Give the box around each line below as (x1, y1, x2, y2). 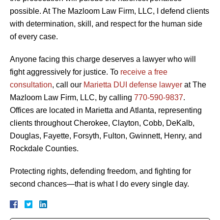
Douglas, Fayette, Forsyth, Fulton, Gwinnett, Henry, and (10, 131, 202, 140)
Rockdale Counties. (10, 144, 79, 153)
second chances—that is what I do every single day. (10, 179, 189, 188)
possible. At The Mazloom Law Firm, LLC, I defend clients (10, 6, 209, 15)
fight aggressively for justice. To (10, 67, 120, 76)
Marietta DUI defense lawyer (83, 80, 182, 89)
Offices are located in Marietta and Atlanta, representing (10, 106, 202, 114)
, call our (52, 80, 83, 89)
